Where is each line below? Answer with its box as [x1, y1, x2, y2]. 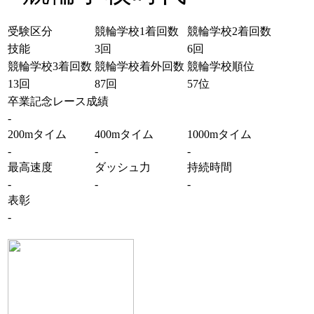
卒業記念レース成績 [8, 95, 109, 107]
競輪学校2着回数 [187, 25, 271, 37]
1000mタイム [187, 128, 252, 140]
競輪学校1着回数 [95, 25, 179, 37]
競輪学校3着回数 [8, 60, 92, 72]
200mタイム [8, 128, 67, 140]
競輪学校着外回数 [95, 60, 184, 72]
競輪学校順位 [187, 60, 254, 72]
